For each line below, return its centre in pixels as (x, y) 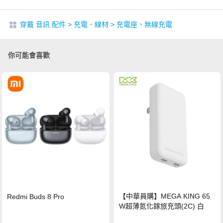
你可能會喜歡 (29, 55)
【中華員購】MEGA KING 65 (165, 196)
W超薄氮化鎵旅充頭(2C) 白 (162, 206)
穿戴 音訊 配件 (43, 24)
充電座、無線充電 (144, 24)
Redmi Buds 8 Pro (36, 196)
